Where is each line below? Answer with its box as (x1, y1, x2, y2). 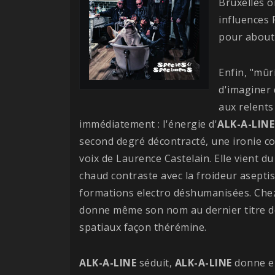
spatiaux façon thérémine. (79, 220, 207, 234)
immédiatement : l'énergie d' (79, 117, 217, 131)
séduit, (136, 255, 175, 269)
